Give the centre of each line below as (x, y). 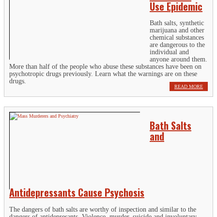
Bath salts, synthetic (177, 23)
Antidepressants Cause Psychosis (77, 193)
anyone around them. (178, 60)
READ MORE (189, 87)
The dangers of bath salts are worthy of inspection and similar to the (103, 209)
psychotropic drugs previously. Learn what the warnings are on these (103, 74)
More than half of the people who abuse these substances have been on (105, 67)
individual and (169, 52)
